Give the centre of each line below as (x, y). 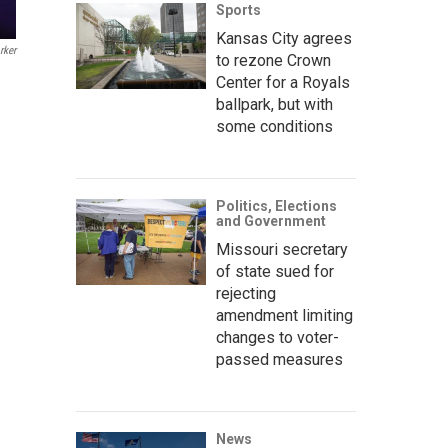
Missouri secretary (282, 249)
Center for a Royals (283, 82)
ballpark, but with (274, 104)
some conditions (274, 126)
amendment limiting (284, 315)
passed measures (279, 359)
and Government (271, 221)
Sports (238, 10)
